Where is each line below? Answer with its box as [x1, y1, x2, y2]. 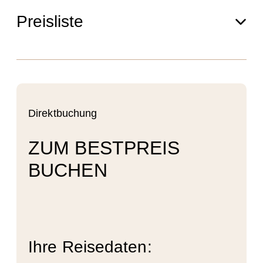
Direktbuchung [28, 107, 97, 119]
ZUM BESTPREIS [28, 137, 180, 159]
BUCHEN [28, 160, 107, 181]
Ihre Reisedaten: [28, 237, 152, 256]
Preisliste [16, 12, 83, 31]
